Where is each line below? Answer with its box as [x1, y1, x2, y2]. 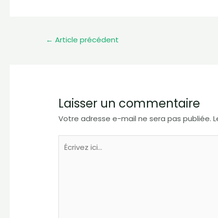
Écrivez [58, 135, 83, 146]
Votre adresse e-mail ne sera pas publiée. [58, 113, 212, 124]
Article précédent [53, 34, 119, 45]
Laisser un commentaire [58, 95, 200, 111]
